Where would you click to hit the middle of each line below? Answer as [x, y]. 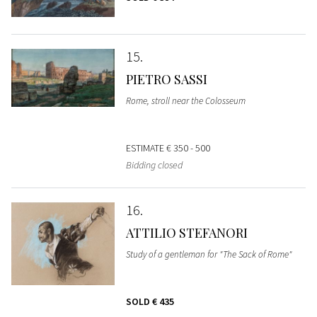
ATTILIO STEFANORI [186, 232]
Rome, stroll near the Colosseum [185, 100]
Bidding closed [154, 165]
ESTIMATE [146, 148]
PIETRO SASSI [166, 79]
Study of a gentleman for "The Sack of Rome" [209, 254]
